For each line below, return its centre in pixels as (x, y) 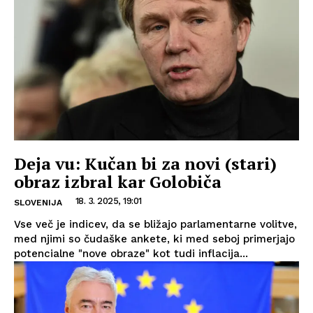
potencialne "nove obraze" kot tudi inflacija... (131, 254)
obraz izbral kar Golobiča (118, 182)
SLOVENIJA (38, 203)
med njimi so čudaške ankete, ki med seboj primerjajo (154, 239)
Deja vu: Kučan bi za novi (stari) (145, 164)
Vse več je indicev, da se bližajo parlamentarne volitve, (155, 225)
